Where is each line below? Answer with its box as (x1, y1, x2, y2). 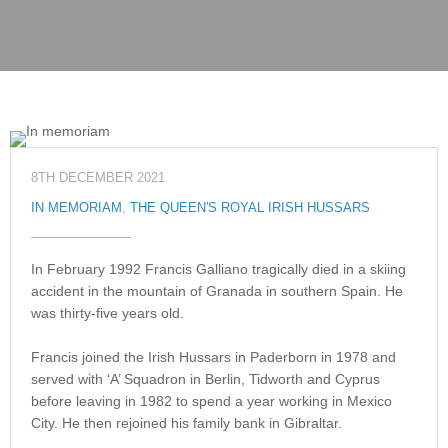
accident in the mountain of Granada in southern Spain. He (31, 283, 403, 299)
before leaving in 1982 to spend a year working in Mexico (31, 393, 392, 410)
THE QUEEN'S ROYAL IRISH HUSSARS (130, 201, 370, 215)
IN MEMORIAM (31, 201, 122, 215)
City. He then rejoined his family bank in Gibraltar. (31, 415, 342, 432)
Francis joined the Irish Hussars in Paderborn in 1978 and (31, 349, 396, 366)
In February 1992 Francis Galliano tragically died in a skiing (31, 261, 406, 277)
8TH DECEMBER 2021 (31, 171, 165, 185)
